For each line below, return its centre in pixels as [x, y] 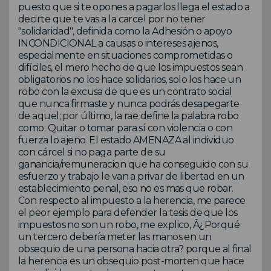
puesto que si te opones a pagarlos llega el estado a [134, 7]
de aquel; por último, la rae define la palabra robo [129, 116]
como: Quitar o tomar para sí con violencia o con [126, 128]
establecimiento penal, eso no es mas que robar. [126, 189]
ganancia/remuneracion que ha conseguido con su [133, 165]
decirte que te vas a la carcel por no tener [112, 19]
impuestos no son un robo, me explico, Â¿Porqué [129, 225]
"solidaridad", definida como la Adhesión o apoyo [125, 31]
